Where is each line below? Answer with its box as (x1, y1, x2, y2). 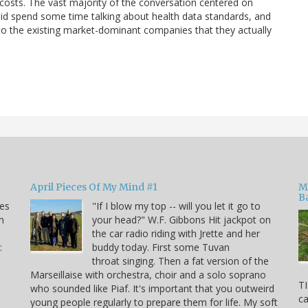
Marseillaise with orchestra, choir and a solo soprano (30, 267, 266, 281)
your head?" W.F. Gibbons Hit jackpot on (92, 212, 271, 226)
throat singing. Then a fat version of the (92, 254, 269, 267)
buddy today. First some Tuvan (92, 240, 230, 254)
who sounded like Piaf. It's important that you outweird (30, 281, 274, 295)
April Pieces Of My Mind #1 (30, 180, 157, 193)
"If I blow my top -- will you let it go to (92, 199, 261, 212)
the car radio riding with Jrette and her (92, 226, 260, 240)
